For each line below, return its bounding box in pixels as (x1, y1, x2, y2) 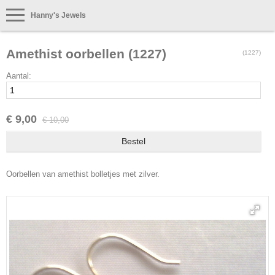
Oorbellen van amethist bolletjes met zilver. (6, 169, 160, 179)
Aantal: (6, 71, 31, 81)
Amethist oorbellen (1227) (6, 47, 166, 61)
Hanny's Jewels (31, 11, 86, 20)
